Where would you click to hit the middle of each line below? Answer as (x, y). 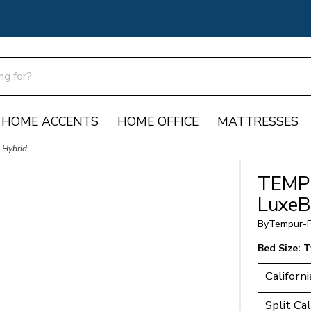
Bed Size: (281, 249)
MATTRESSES (258, 121)
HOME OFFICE (158, 121)
